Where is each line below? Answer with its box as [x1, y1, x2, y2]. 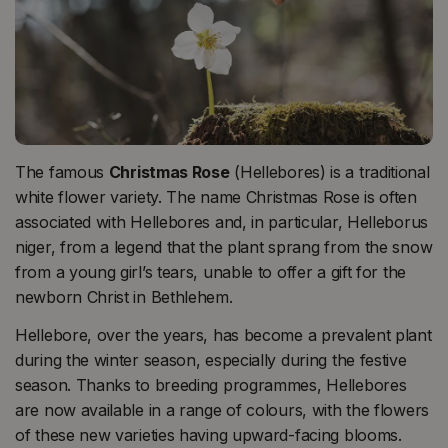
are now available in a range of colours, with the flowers [15, 399, 429, 420]
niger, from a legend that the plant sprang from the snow [15, 237, 433, 258]
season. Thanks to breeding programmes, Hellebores [15, 374, 407, 395]
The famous [15, 162, 109, 183]
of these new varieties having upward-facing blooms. [15, 424, 402, 445]
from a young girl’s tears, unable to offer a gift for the [15, 262, 406, 283]
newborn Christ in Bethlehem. [15, 287, 233, 308]
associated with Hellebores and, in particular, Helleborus [15, 212, 428, 233]
